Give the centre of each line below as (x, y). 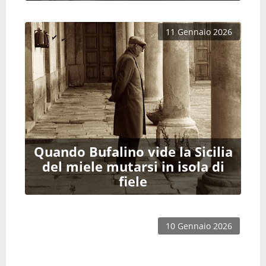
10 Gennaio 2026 (199, 226)
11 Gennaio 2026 (199, 31)
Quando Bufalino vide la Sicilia (133, 152)
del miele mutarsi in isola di (133, 167)
